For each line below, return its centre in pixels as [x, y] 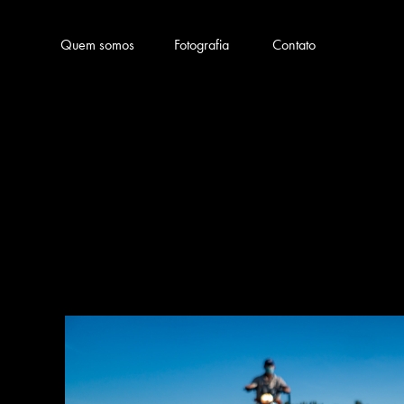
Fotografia [202, 45]
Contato [294, 45]
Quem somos [98, 45]
